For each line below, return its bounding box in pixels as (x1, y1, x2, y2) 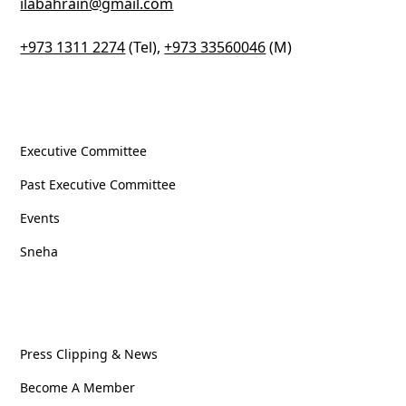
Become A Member (20, 379, 136, 396)
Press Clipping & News (20, 345, 159, 362)
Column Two (20, 305, 111, 325)
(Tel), (125, 37, 165, 57)
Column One (20, 102, 111, 122)
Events (20, 209, 61, 227)
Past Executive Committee (20, 176, 177, 193)
